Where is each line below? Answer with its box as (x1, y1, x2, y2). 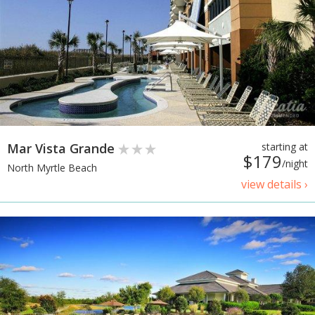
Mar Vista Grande (7, 139, 118, 157)
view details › (241, 176, 308, 192)
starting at (262, 139, 308, 153)
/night (282, 156, 308, 170)
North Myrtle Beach (7, 161, 97, 174)
